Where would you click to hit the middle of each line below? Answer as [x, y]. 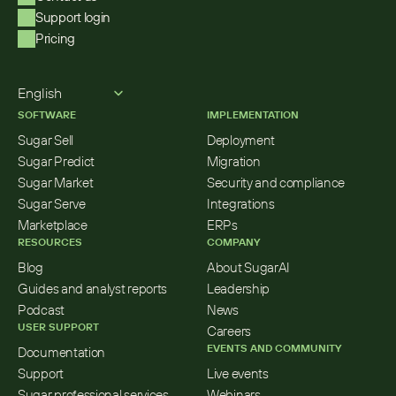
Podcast [41, 310]
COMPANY [233, 242]
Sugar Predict [57, 161]
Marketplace [53, 225]
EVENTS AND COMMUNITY [274, 348]
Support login [73, 17]
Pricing [55, 38]
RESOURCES [50, 242]
